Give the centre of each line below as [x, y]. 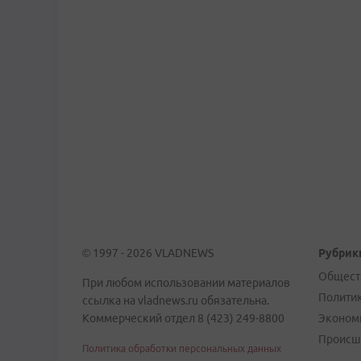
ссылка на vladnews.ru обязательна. [176, 301]
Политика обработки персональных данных [182, 349]
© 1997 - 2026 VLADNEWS [148, 253]
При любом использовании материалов [186, 283]
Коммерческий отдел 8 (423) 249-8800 [183, 318]
